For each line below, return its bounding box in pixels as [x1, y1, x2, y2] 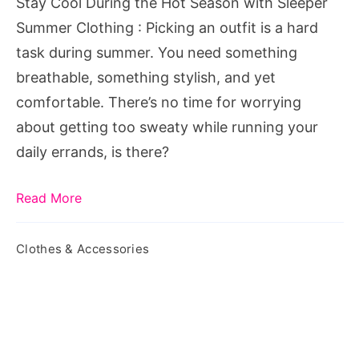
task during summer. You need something [16, 43, 297, 61]
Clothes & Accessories [16, 240, 150, 256]
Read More [16, 189, 82, 206]
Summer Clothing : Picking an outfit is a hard [16, 18, 318, 36]
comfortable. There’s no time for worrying [16, 93, 301, 111]
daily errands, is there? [16, 143, 169, 160]
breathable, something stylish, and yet [16, 68, 276, 86]
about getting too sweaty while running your [16, 118, 318, 135]
